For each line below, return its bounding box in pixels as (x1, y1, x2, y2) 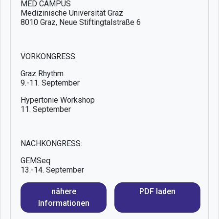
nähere (51, 187, 76, 197)
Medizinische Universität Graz (21, 8, 123, 18)
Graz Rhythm (21, 69, 64, 79)
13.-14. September (21, 165, 84, 175)
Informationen (38, 198, 89, 208)
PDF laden (139, 187, 175, 197)
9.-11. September (21, 78, 80, 88)
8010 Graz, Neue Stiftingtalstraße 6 (21, 18, 141, 27)
